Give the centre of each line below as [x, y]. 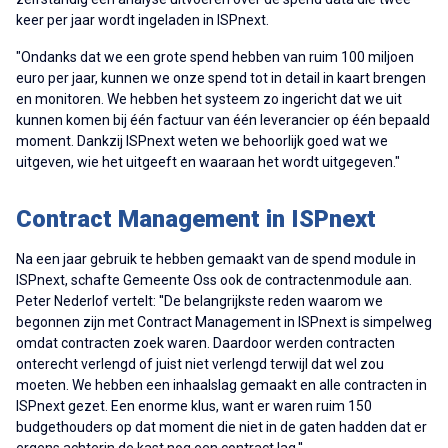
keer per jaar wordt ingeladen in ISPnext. [142, 19]
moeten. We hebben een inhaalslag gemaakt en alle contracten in [221, 384]
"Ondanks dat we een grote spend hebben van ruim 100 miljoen [215, 56]
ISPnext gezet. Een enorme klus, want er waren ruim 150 [194, 405]
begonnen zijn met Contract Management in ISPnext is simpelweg [224, 321]
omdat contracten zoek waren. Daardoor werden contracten [205, 342]
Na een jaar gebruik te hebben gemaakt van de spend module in [216, 258]
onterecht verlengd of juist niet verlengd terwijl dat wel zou [200, 363]
